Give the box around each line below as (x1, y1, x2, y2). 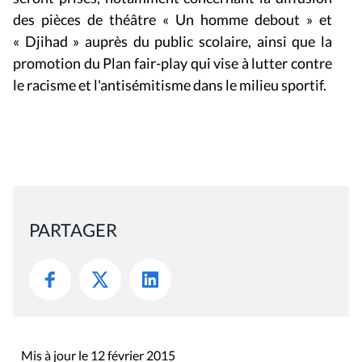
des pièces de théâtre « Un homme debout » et (13, 11, 333, 29)
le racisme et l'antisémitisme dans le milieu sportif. (13, 76, 326, 95)
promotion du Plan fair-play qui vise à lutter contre (13, 54, 333, 73)
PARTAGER (29, 219, 117, 242)
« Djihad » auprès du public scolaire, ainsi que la (13, 32, 333, 51)
